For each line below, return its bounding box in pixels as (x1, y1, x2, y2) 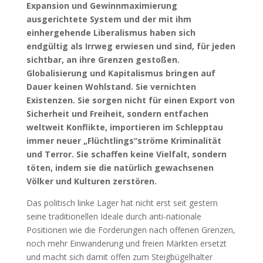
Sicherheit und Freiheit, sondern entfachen (26, 107, 208, 119)
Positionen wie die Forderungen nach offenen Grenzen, (26, 224, 235, 235)
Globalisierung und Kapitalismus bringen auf (26, 67, 215, 79)
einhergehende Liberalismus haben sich (26, 26, 195, 38)
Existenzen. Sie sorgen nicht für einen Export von (26, 94, 235, 106)
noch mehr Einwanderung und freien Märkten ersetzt (26, 237, 227, 249)
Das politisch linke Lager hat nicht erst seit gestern (26, 197, 218, 208)
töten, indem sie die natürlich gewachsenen (26, 161, 214, 173)
